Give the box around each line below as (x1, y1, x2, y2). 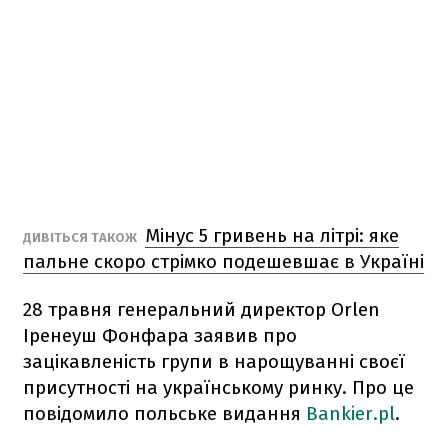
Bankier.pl (306, 401, 395, 425)
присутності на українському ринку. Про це (23, 375, 414, 399)
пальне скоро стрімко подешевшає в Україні (23, 249, 424, 273)
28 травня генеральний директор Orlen (23, 297, 380, 321)
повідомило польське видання (23, 401, 306, 425)
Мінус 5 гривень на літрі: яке (145, 223, 399, 247)
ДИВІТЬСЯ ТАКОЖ (23, 229, 140, 245)
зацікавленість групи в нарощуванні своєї (23, 349, 405, 373)
